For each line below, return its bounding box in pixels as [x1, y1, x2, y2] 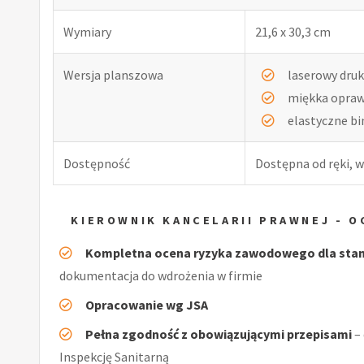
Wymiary [63, 23, 111, 40]
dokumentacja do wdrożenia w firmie [59, 266, 262, 284]
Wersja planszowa [63, 66, 163, 83]
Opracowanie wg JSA [85, 296, 208, 313]
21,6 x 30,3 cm [255, 23, 331, 40]
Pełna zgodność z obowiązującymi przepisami [85, 325, 352, 342]
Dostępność [63, 154, 130, 171]
